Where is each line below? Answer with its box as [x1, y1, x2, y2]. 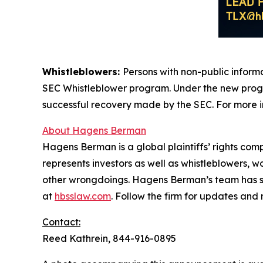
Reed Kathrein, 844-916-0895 [42, 232, 176, 245]
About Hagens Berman [42, 124, 146, 137]
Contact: [42, 216, 80, 228]
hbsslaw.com [55, 190, 111, 203]
